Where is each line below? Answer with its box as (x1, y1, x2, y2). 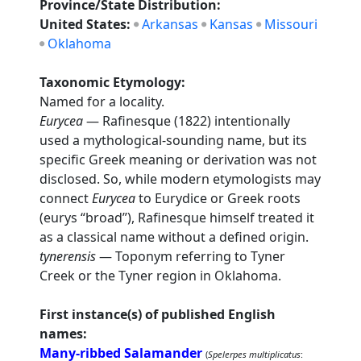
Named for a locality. (39, 93, 165, 110)
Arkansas (142, 15, 199, 33)
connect (39, 189, 93, 207)
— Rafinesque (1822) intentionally (83, 112, 291, 130)
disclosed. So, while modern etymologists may (39, 170, 322, 188)
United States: (39, 15, 135, 33)
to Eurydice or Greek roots (135, 189, 301, 207)
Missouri (264, 15, 318, 33)
